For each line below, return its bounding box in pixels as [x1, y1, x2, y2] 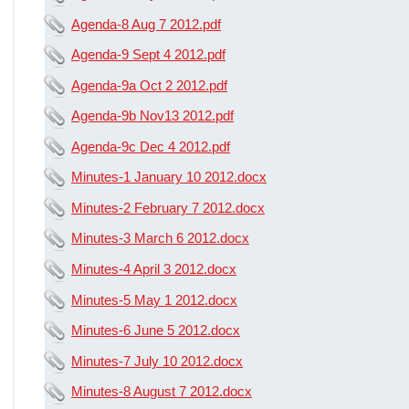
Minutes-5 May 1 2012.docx [71, 291, 237, 308]
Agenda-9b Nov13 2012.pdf [71, 108, 234, 124]
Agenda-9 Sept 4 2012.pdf [71, 47, 225, 63]
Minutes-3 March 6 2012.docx [71, 230, 249, 246]
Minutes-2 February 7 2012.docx [71, 199, 265, 215]
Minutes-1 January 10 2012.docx [71, 169, 267, 185]
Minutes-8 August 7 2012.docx [71, 383, 252, 400]
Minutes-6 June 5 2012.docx [71, 322, 240, 339]
